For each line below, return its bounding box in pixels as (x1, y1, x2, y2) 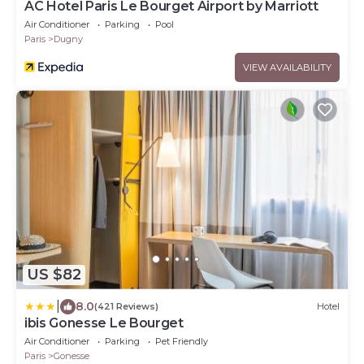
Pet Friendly (155, 335, 208, 347)
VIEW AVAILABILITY (243, 62, 331, 74)
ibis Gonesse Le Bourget (24, 314, 184, 331)
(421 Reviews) (94, 301, 158, 313)
